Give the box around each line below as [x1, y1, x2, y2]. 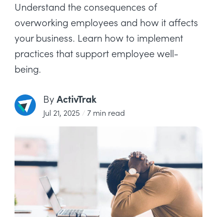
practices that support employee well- [15, 47, 178, 60]
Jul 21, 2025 [43, 108, 80, 118]
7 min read [87, 108, 125, 118]
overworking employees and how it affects [15, 16, 198, 29]
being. [15, 62, 41, 75]
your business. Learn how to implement [15, 31, 183, 44]
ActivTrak [57, 92, 96, 105]
